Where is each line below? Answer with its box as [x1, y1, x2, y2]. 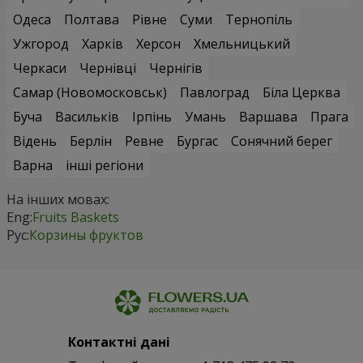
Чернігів [149, 59, 203, 78]
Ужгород [13, 35, 69, 53]
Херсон [136, 35, 181, 53]
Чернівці [79, 59, 136, 78]
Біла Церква [263, 83, 340, 102]
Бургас [177, 132, 218, 151]
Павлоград [180, 83, 250, 102]
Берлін [70, 132, 112, 151]
